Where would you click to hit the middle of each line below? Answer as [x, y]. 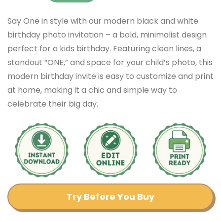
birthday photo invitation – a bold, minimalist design [107, 35]
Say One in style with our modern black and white [103, 21]
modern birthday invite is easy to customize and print [110, 76]
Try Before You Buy [110, 197]
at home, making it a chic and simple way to [92, 90]
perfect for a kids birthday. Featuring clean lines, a [104, 48]
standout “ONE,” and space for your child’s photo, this [110, 62]
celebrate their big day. [53, 104]
